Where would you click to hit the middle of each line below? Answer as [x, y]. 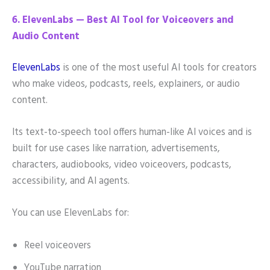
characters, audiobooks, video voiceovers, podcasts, [122, 165]
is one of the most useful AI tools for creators [159, 68]
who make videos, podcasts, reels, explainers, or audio [126, 84]
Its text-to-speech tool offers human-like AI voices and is [132, 133]
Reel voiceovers [58, 246]
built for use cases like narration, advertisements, [116, 149]
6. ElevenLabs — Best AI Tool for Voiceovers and [123, 21]
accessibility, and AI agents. [71, 182]
